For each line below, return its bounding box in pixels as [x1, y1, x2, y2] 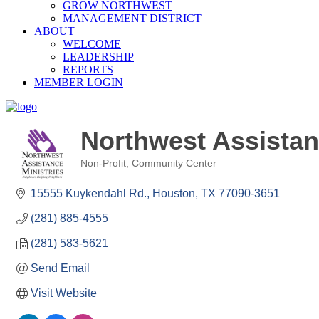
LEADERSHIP [63, 51, 134, 63]
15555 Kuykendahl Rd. [31, 187, 147, 199]
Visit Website [31, 287, 97, 299]
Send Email [31, 262, 90, 274]
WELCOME [63, 38, 121, 50]
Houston [152, 187, 195, 199]
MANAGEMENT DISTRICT [63, 12, 202, 24]
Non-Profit [80, 158, 126, 169]
